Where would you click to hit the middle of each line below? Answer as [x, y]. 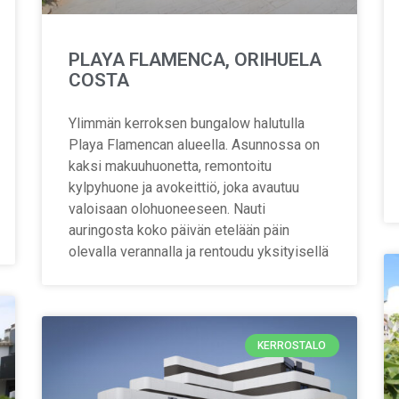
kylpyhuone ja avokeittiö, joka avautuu [184, 187]
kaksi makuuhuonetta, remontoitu [171, 166]
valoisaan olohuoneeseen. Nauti [167, 208]
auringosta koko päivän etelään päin [179, 230]
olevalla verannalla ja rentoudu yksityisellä [199, 251]
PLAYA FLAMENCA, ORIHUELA [195, 59]
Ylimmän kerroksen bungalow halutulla [187, 123]
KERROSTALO [292, 345]
